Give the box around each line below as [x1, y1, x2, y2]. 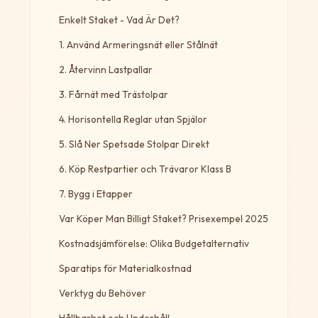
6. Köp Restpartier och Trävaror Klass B [58, 162, 231, 175]
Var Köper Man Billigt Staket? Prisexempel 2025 [58, 212, 268, 225]
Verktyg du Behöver [58, 286, 146, 300]
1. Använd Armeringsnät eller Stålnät [58, 38, 218, 51]
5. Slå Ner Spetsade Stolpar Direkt [58, 137, 209, 150]
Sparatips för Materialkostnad [58, 261, 192, 275]
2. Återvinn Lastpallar [58, 62, 153, 76]
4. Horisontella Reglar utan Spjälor [58, 112, 207, 126]
